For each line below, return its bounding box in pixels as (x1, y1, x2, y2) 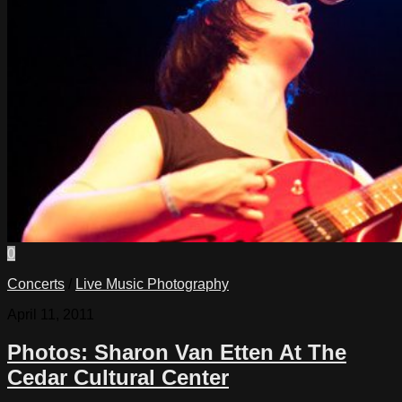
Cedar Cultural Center (7, 365, 229, 390)
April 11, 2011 (7, 306, 94, 322)
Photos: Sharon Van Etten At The (7, 340, 346, 365)
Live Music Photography (75, 275, 229, 292)
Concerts (7, 275, 65, 292)
